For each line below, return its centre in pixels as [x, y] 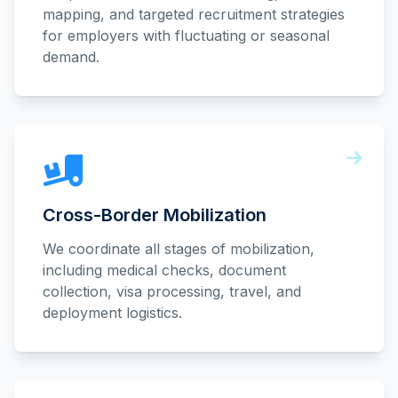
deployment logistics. [112, 313]
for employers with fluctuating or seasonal [186, 36]
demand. [71, 57]
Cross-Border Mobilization [155, 215]
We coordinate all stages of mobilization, [179, 249]
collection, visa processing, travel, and [172, 291]
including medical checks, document [164, 270]
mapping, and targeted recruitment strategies [194, 14]
